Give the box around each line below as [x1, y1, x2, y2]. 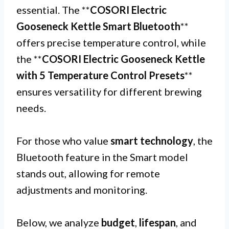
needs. [16, 102, 46, 114]
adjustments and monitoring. [16, 184, 147, 196]
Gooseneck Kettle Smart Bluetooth [16, 20, 180, 32]
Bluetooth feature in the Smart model [16, 151, 188, 163]
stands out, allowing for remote [16, 167, 160, 179]
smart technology [110, 134, 193, 147]
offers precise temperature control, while [16, 36, 206, 49]
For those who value [16, 134, 110, 147]
